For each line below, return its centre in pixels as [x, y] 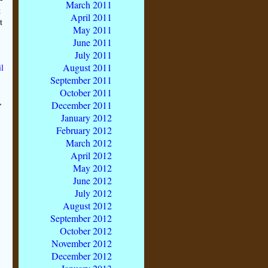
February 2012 [84, 130]
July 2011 [93, 54]
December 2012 [82, 255]
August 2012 [87, 205]
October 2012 [86, 230]
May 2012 [92, 167]
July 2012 [93, 193]
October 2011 [86, 92]
